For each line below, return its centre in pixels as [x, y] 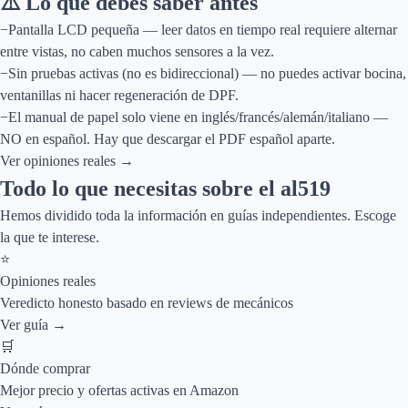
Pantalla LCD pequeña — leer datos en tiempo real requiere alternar [203, 30]
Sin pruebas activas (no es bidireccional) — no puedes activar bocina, [207, 73]
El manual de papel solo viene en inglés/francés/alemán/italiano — [198, 117]
